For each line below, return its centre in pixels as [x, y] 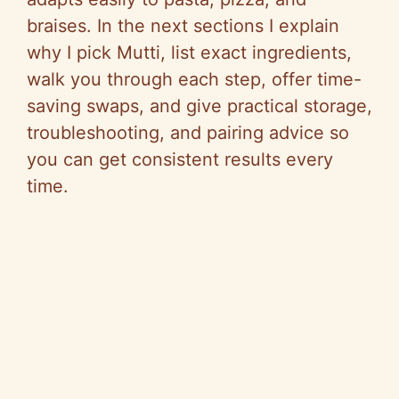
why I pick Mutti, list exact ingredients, [189, 52]
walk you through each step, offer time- [194, 79]
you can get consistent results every [180, 159]
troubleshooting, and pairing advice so [188, 132]
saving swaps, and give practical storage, [199, 106]
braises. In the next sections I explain [183, 25]
